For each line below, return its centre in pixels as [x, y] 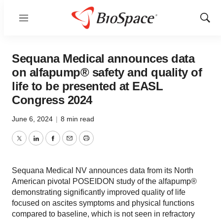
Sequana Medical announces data [103, 58]
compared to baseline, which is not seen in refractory [103, 214]
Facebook [70, 144]
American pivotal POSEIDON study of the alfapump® [104, 181]
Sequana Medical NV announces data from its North [103, 170]
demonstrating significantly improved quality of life [99, 192]
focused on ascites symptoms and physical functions [103, 203]
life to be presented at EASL [87, 86]
